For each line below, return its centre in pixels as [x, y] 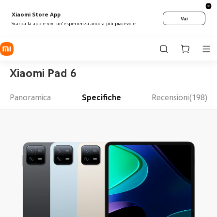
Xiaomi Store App [36, 14]
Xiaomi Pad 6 [43, 73]
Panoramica [30, 98]
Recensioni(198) [180, 98]
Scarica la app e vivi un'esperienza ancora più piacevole [74, 23]
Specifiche [101, 98]
